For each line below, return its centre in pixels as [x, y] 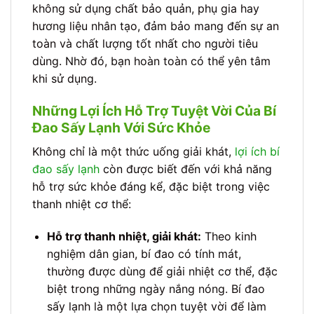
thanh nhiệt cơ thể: [82, 204]
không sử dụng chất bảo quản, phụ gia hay [146, 9]
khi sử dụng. [64, 79]
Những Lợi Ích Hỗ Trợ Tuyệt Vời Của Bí [154, 111]
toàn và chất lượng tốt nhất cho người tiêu [145, 44]
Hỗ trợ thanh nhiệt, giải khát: [124, 236]
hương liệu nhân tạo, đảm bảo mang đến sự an [156, 26]
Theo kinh [228, 236]
